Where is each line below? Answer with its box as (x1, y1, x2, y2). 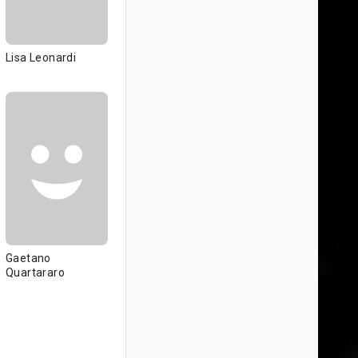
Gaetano (6, 252, 51, 265)
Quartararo (6, 266, 65, 279)
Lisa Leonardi (6, 51, 77, 64)
